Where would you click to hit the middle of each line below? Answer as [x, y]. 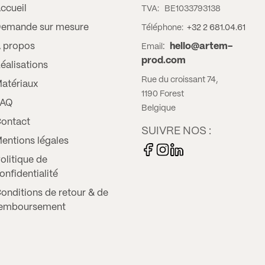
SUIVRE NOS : [176, 131]
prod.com [163, 61]
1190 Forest [162, 94]
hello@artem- [201, 46]
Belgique [158, 108]
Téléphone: [164, 28]
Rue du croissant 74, [180, 80]
